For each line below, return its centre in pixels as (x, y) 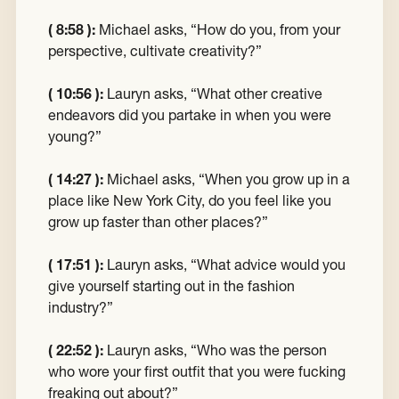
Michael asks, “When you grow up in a (227, 179)
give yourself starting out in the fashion (171, 286)
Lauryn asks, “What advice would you (224, 265)
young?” (75, 137)
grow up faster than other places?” (158, 222)
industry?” (81, 308)
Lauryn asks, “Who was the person (215, 350)
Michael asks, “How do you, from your (218, 30)
